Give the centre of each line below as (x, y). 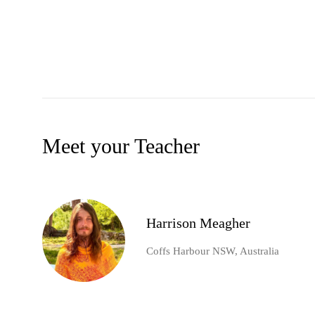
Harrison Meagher (198, 223)
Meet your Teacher (121, 146)
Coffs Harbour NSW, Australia (213, 251)
